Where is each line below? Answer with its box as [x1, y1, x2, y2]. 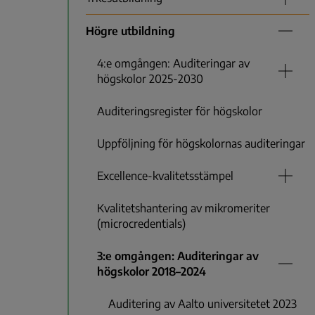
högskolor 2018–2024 [97, 264, 206, 279]
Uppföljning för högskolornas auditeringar [97, 136, 305, 151]
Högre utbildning [86, 24, 175, 39]
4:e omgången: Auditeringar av [97, 56, 250, 71]
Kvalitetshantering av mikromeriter [97, 201, 270, 216]
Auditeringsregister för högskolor [97, 104, 262, 119]
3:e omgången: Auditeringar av [97, 249, 259, 264]
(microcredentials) [97, 217, 186, 231]
